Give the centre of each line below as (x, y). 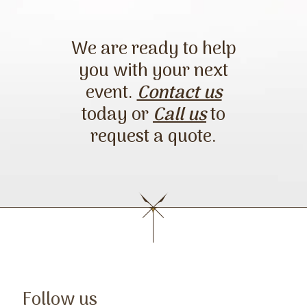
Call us (180, 115)
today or (117, 115)
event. (111, 94)
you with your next (153, 72)
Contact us (179, 94)
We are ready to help (153, 50)
